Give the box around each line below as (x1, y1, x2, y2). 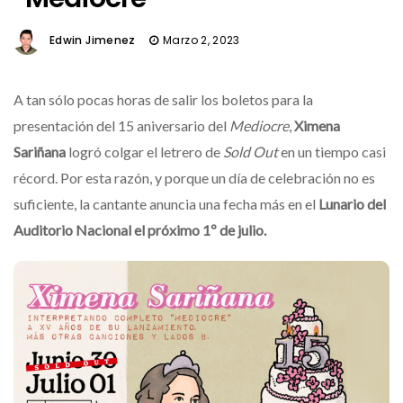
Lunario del (318, 194, 386, 212)
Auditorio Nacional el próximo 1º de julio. (13, 220, 266, 238)
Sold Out (223, 142, 278, 160)
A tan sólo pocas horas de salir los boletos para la (13, 90, 313, 108)
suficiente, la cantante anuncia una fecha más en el (13, 194, 318, 212)
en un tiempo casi (278, 142, 386, 160)
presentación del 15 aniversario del (13, 116, 229, 134)
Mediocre (229, 116, 289, 134)
